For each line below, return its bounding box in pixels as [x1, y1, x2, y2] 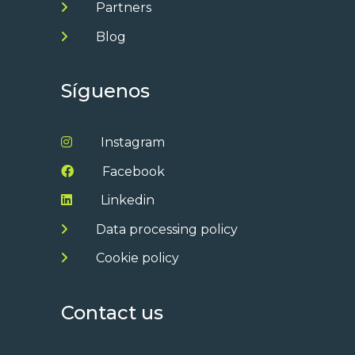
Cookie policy [92, 250, 179, 266]
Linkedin [97, 193, 155, 208]
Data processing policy [92, 221, 238, 237]
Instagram [97, 135, 165, 151]
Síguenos [60, 79, 150, 103]
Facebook [98, 163, 165, 179]
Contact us [60, 301, 163, 325]
